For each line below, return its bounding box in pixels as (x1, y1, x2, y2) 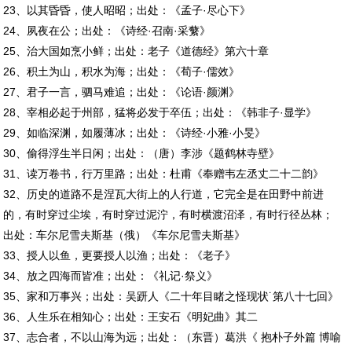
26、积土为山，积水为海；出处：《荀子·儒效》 (3, 64, 240, 78)
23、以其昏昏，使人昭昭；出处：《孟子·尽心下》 (3, 3, 251, 16)
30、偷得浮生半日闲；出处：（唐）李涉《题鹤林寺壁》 (3, 146, 280, 159)
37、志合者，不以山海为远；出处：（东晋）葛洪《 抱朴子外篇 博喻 (3, 330, 342, 343)
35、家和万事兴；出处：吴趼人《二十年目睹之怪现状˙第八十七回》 (3, 289, 339, 302)
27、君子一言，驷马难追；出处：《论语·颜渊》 (3, 85, 240, 98)
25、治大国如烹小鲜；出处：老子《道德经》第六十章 (3, 44, 269, 57)
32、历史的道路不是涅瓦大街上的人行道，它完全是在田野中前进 (3, 187, 324, 200)
